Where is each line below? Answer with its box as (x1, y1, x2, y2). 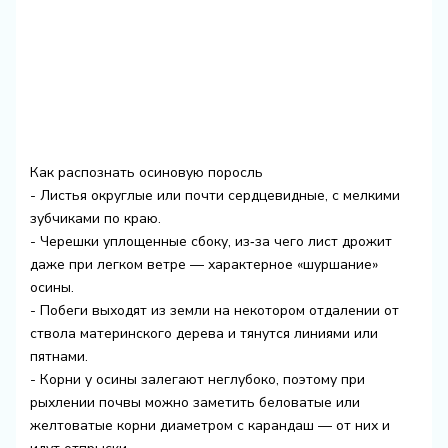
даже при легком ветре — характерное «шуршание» (29, 254, 378, 274)
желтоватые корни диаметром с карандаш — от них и (29, 415, 390, 435)
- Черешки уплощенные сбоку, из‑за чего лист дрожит (29, 231, 392, 251)
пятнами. (29, 346, 88, 366)
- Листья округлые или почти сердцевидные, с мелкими (29, 185, 400, 205)
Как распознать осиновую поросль (29, 162, 263, 182)
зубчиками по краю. (29, 208, 161, 228)
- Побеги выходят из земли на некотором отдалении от (29, 300, 399, 320)
